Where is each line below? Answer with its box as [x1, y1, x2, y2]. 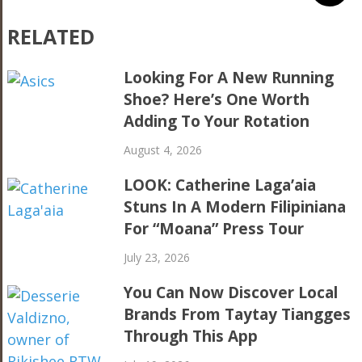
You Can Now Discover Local [124, 281, 339, 303]
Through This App [124, 325, 259, 347]
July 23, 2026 [124, 249, 191, 265]
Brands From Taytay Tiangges [124, 303, 351, 325]
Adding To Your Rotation [124, 110, 310, 132]
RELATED [6, 22, 95, 50]
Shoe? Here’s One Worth [124, 88, 310, 110]
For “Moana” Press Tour [124, 217, 305, 239]
